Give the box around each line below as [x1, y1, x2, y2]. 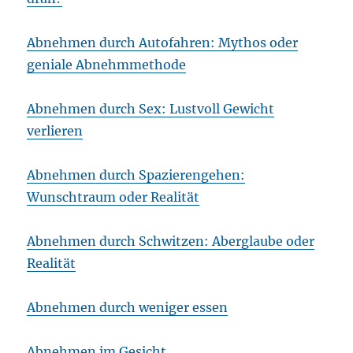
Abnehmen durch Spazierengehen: [27, 167, 246, 184]
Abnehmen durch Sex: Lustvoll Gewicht [27, 101, 275, 117]
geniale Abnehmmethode [27, 57, 187, 73]
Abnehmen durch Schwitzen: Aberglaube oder [27, 233, 315, 250]
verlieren [27, 123, 84, 139]
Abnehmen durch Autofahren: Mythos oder [27, 35, 299, 51]
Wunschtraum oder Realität [27, 189, 200, 206]
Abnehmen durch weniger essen [27, 299, 229, 316]
